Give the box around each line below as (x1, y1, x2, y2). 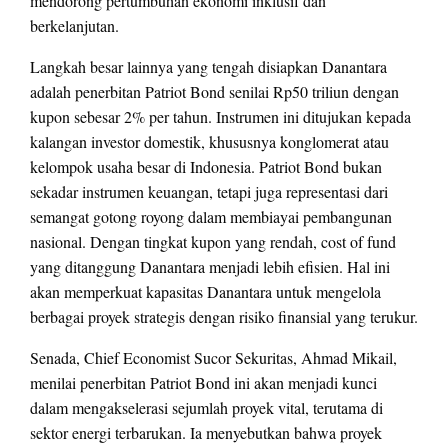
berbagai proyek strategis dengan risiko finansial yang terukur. (30, 306, 418, 328)
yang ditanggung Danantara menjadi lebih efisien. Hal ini (30, 256, 390, 278)
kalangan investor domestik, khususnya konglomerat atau (30, 131, 389, 153)
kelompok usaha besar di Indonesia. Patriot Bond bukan (30, 156, 382, 178)
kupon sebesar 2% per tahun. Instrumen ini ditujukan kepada (30, 106, 411, 128)
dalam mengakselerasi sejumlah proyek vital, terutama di (30, 397, 383, 419)
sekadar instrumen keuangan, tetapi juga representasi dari (30, 181, 388, 203)
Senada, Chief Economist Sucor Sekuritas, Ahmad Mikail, (30, 347, 397, 369)
